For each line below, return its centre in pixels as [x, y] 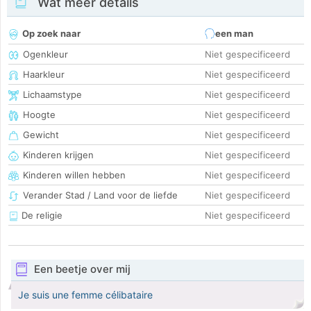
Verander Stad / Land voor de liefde [100, 195]
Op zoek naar [51, 34]
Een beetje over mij [82, 269]
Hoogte [39, 115]
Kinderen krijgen [58, 155]
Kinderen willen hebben [74, 175]
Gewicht [41, 135]
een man [234, 34]
